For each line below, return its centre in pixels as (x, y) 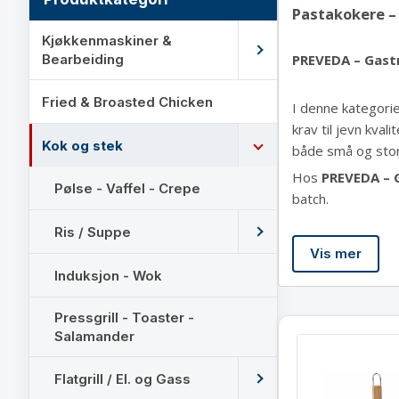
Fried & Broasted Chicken (127, 102)
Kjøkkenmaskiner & (107, 41)
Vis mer (336, 254)
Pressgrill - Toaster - (124, 318)
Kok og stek (82, 145)
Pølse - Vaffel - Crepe (127, 188)
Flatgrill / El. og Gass (122, 379)
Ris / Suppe (93, 232)
